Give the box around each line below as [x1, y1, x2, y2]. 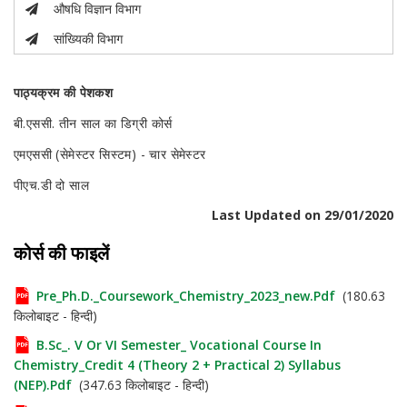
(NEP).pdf [14, 376, 72, 393]
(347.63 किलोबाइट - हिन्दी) [72, 376, 209, 393]
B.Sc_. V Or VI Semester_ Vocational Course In [36, 336, 322, 353]
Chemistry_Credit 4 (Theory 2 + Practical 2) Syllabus [14, 356, 341, 373]
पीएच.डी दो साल [14, 176, 89, 194]
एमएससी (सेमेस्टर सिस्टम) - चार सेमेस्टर [14, 145, 206, 163]
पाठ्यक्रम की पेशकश [14, 84, 114, 101]
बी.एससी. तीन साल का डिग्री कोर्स [14, 114, 173, 132]
